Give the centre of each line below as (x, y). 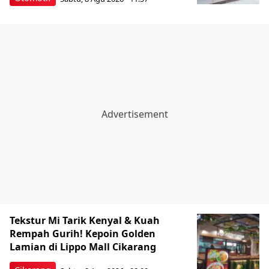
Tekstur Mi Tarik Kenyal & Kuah (85, 221)
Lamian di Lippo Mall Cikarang (83, 247)
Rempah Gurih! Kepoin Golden (83, 234)
